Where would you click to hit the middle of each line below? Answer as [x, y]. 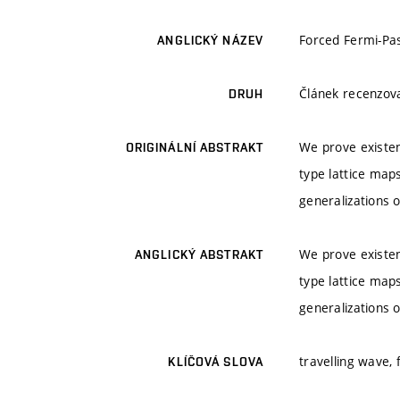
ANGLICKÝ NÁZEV [210, 41]
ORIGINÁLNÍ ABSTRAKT [194, 148]
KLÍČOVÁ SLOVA [216, 362]
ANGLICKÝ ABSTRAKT [199, 255]
